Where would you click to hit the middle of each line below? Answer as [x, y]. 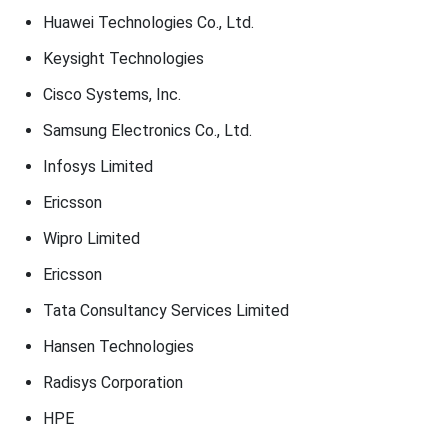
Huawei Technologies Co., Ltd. [148, 22]
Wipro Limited [91, 238]
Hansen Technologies [118, 346]
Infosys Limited [97, 166]
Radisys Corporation [112, 382]
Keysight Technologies [123, 58]
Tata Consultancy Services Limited [165, 310]
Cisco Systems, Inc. [111, 94]
